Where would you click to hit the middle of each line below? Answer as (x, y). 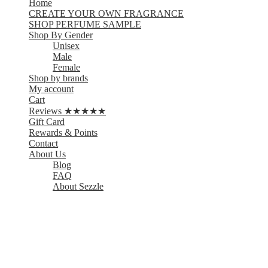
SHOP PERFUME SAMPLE (85, 25)
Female (66, 68)
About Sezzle (78, 187)
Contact (43, 144)
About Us (47, 154)
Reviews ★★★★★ (67, 111)
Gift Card (47, 122)
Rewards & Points (63, 133)
